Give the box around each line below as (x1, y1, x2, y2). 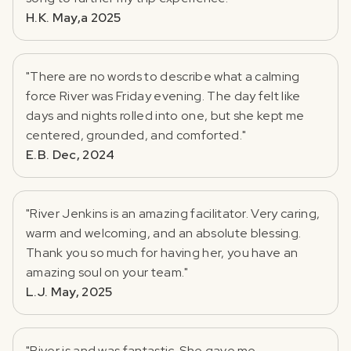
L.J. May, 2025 (26, 283, 113, 300)
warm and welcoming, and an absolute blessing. (26, 224, 302, 241)
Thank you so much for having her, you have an (26, 244, 299, 261)
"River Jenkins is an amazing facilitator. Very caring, (26, 204, 320, 222)
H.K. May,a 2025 (26, 9, 121, 26)
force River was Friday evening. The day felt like (26, 87, 301, 104)
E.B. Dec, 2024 (26, 146, 115, 163)
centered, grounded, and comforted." (26, 126, 247, 143)
